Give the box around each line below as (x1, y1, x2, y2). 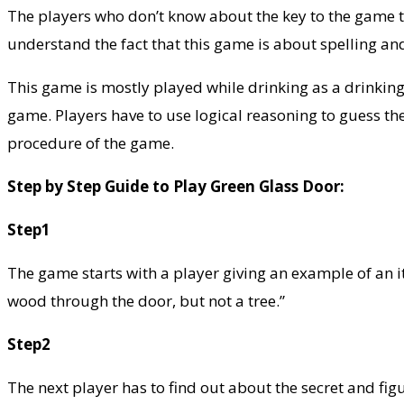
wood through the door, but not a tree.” (7, 290, 285, 312)
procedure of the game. (7, 133, 174, 154)
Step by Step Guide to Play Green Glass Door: (7, 176, 344, 197)
